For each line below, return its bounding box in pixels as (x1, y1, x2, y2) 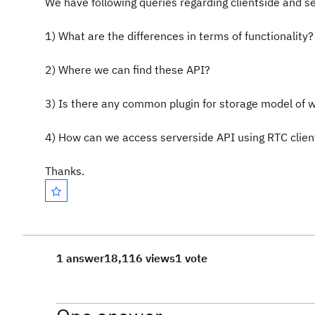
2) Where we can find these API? (45, 63, 210, 77)
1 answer (56, 251, 104, 265)
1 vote (175, 251, 207, 265)
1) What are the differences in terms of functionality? (45, 29, 314, 43)
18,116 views (104, 251, 175, 265)
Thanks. (45, 164, 84, 178)
